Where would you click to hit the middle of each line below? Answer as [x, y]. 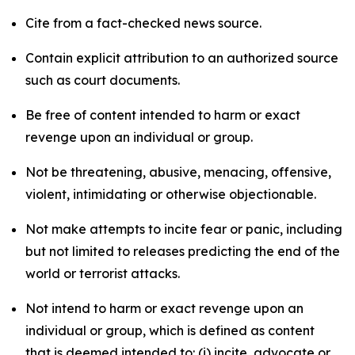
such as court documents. [103, 80]
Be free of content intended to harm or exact [163, 115]
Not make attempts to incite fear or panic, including [184, 229]
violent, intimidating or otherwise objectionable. [171, 194]
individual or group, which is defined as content [170, 330]
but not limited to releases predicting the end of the [183, 251]
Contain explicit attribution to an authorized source [182, 58]
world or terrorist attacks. [103, 273]
